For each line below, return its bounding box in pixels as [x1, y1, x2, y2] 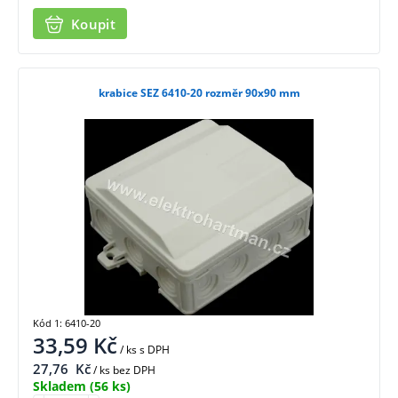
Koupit [71, 14, 115, 33]
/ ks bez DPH [91, 362, 155, 378]
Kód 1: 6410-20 [33, 315, 100, 330]
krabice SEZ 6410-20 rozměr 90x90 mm [98, 85, 300, 101]
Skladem [33, 377, 86, 394]
